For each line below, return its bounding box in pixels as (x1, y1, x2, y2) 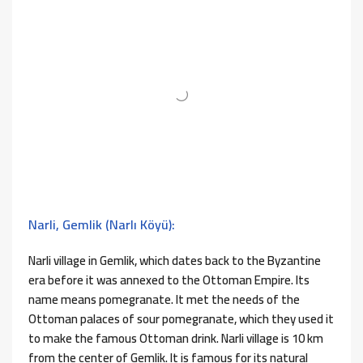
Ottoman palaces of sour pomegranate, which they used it (28, 307, 334, 331)
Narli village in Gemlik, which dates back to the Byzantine (28, 249, 321, 273)
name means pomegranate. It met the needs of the (28, 288, 300, 312)
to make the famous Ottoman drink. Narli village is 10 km (28, 327, 323, 351)
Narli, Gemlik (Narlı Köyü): (28, 212, 175, 237)
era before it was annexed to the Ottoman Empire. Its (28, 268, 310, 293)
